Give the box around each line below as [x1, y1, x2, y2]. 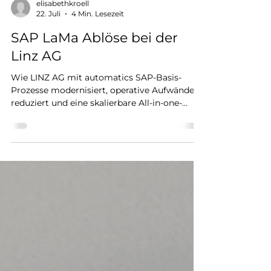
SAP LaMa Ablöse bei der [11, 51, 178, 68]
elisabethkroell [36, 21, 89, 30]
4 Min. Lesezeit [71, 31, 124, 40]
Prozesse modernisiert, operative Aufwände [11, 106, 194, 117]
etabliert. [11, 157, 48, 168]
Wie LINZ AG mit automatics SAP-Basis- [11, 94, 181, 105]
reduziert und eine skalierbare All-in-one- [11, 119, 182, 130]
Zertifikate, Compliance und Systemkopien [11, 145, 191, 155]
